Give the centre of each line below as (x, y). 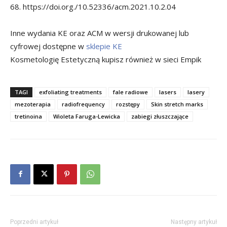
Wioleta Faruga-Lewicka (87, 116)
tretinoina (28, 116)
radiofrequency (83, 104)
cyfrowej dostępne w (48, 46)
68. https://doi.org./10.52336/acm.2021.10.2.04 (93, 6)
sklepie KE (104, 46)
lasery (196, 92)
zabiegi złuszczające (160, 116)
